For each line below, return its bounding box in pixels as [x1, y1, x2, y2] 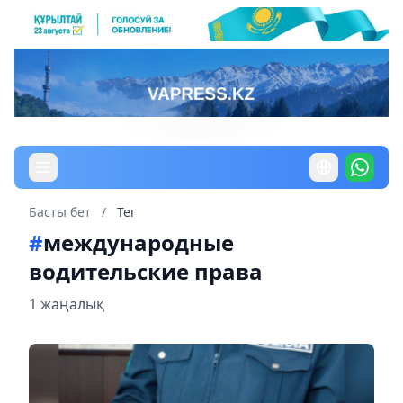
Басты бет [29, 202, 91, 220]
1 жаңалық [29, 293, 104, 314]
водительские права [29, 255, 263, 286]
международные [43, 227, 234, 257]
